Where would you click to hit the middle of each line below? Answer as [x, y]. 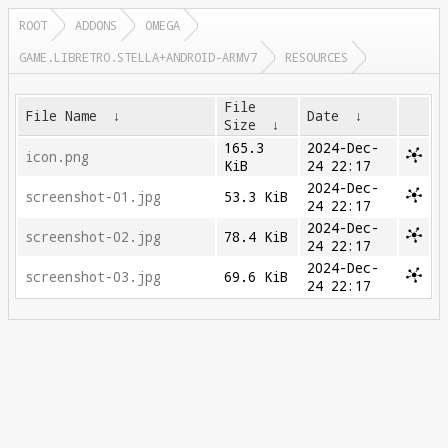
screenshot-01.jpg [93, 197]
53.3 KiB [256, 197]
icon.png [57, 157]
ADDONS [96, 25]
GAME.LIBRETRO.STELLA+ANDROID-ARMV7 [138, 57]
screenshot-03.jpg [93, 277]
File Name [61, 116]
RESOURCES [316, 57]
